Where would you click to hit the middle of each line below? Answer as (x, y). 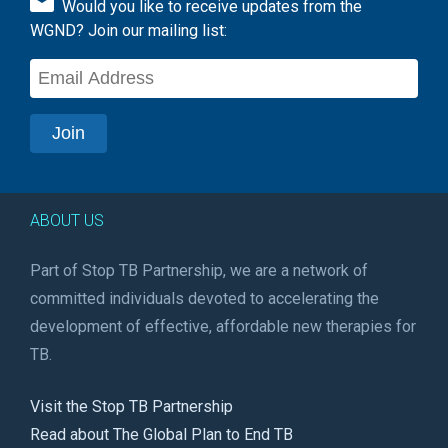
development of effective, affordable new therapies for (223, 327)
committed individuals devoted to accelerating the (204, 299)
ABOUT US (67, 221)
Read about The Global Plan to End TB (161, 435)
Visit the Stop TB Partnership (131, 407)
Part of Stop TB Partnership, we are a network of (199, 271)
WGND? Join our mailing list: (128, 31)
